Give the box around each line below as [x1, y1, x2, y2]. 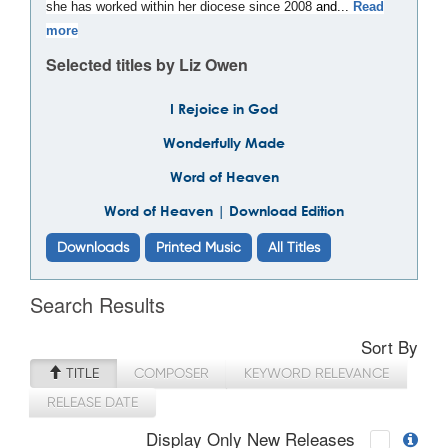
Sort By [361, 334, 418, 359]
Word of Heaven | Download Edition [104, 202, 344, 219]
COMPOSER [134, 365, 209, 381]
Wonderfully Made [163, 134, 285, 151]
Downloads [57, 239, 129, 255]
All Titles [268, 239, 320, 255]
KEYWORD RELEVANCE [244, 365, 389, 381]
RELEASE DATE [47, 394, 138, 410]
